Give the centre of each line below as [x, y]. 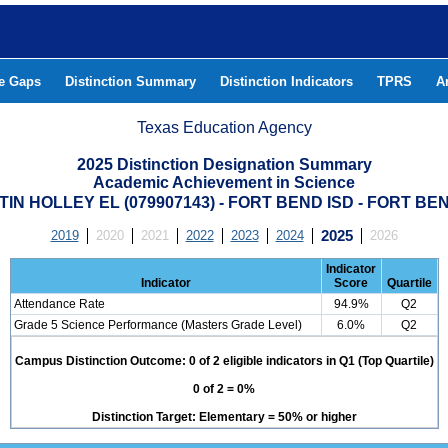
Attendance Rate [59, 304]
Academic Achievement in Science [224, 182]
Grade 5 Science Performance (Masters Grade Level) [157, 325]
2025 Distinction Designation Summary [224, 164]
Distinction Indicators [286, 81]
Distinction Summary [130, 81]
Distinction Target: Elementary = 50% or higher [224, 417]
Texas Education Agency [224, 127]
